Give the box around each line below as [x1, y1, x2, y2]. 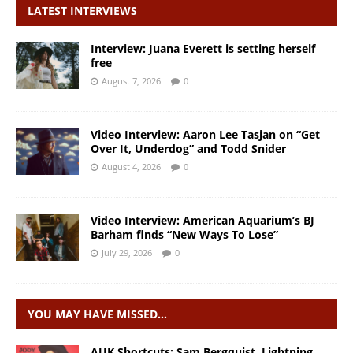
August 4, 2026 [102, 161, 161, 173]
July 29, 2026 [102, 247, 152, 259]
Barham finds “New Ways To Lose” [91, 227, 278, 243]
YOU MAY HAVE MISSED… [28, 307, 167, 322]
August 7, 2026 [102, 75, 161, 87]
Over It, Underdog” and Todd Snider [91, 141, 286, 157]
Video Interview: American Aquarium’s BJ [91, 213, 314, 229]
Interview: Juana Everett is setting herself [91, 41, 315, 57]
